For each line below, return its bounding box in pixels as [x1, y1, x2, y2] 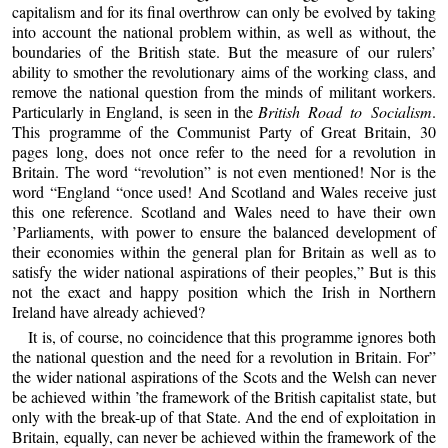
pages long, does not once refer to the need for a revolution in [12, 140, 436, 162]
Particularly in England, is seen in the [12, 100, 258, 122]
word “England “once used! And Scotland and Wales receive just [12, 180, 436, 202]
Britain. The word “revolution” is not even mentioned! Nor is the [12, 160, 436, 182]
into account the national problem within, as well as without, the [12, 20, 436, 42]
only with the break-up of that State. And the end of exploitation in [12, 405, 436, 427]
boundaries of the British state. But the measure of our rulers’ [12, 40, 436, 62]
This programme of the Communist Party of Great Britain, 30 [12, 120, 436, 142]
